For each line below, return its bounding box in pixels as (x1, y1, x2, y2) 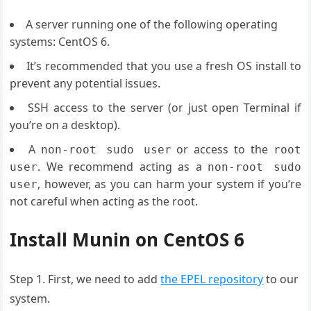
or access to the (176, 142, 274, 158)
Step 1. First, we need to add (10, 271, 161, 287)
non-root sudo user (41, 143, 171, 157)
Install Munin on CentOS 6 (10, 227, 245, 253)
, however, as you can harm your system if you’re (37, 176, 301, 192)
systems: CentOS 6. (10, 34, 110, 50)
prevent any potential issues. (10, 76, 161, 92)
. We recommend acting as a (37, 159, 208, 175)
